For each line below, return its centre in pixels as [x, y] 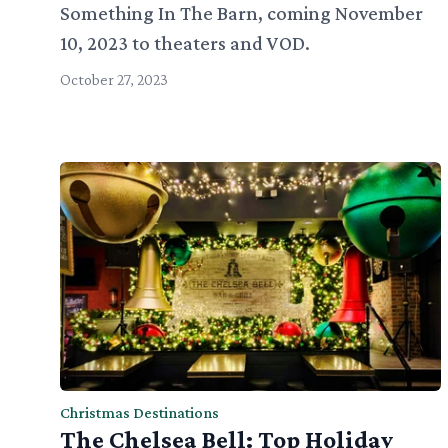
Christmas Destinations [139, 412]
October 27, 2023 [114, 80]
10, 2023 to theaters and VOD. [185, 43]
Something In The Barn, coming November [241, 13]
